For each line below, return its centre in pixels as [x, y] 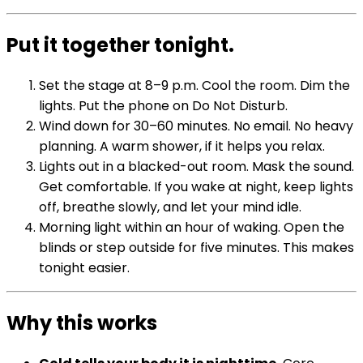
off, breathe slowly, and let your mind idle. [170, 207]
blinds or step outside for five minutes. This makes [196, 248]
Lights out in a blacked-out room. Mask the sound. [196, 167]
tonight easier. [84, 268]
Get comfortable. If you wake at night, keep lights [196, 187]
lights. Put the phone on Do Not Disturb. [163, 106]
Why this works [82, 323]
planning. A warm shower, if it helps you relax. [182, 147]
